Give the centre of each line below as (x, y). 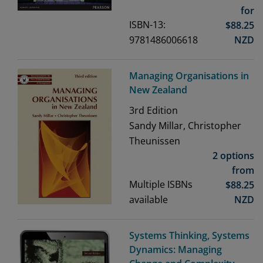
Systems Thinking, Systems (189, 236)
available (149, 200)
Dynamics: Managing (176, 250)
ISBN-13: (147, 25)
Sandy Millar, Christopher (185, 126)
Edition (161, 111)
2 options (233, 156)
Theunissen (155, 141)
